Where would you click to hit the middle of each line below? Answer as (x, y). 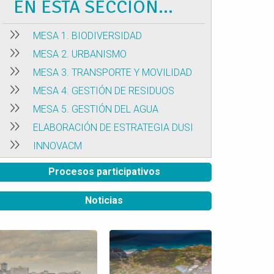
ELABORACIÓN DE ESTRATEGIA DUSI (113, 128)
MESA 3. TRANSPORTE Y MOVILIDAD (113, 72)
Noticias (104, 200)
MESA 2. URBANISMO (80, 54)
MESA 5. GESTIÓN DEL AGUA (96, 109)
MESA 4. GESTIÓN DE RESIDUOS (104, 91)
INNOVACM (57, 146)
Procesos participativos (104, 172)
